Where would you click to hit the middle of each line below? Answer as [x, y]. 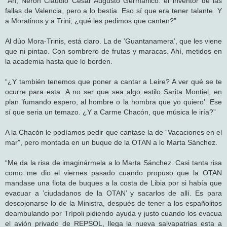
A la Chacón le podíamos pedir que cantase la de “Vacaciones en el [113, 132]
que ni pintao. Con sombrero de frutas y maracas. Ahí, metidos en [113, 51]
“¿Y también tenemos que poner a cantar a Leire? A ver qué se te [113, 81]
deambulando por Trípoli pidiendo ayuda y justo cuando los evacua [113, 213]
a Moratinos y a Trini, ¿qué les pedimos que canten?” [91, 21]
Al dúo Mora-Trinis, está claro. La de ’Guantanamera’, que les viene [113, 41]
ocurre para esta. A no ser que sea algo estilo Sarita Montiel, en [113, 91]
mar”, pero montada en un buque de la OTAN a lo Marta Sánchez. [111, 142]
